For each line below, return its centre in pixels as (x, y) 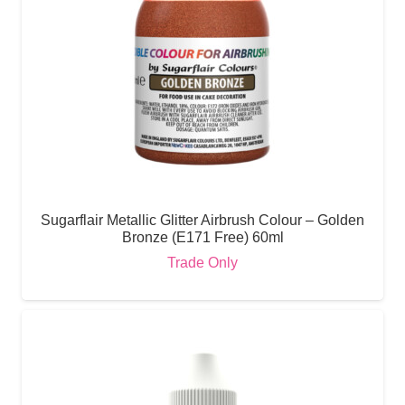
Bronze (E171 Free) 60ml (202, 237)
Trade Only (202, 262)
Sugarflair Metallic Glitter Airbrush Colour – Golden (202, 220)
